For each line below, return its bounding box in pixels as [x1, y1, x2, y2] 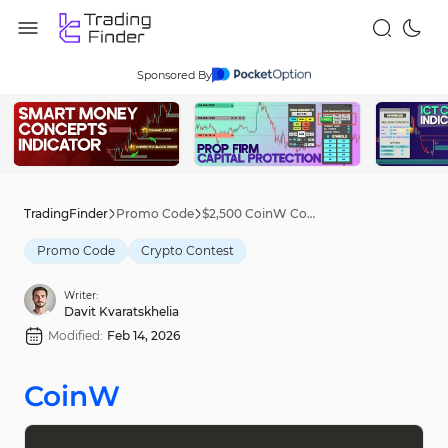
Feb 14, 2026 [107, 328, 180, 343]
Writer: [64, 289, 98, 302]
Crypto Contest [141, 243, 234, 258]
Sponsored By [136, 68, 212, 82]
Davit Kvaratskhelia [64, 304, 179, 319]
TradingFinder [24, 206, 108, 221]
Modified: [48, 328, 103, 343]
